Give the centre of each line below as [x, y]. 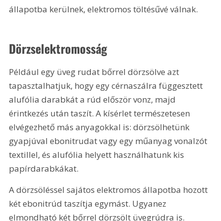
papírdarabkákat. [44, 168]
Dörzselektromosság [58, 48]
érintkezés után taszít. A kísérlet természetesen [101, 113]
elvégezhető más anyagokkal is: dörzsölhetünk [100, 127]
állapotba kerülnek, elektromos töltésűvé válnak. [104, 9]
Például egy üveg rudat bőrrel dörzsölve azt [95, 72]
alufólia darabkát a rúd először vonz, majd [93, 99]
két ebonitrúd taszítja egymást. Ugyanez [89, 203]
